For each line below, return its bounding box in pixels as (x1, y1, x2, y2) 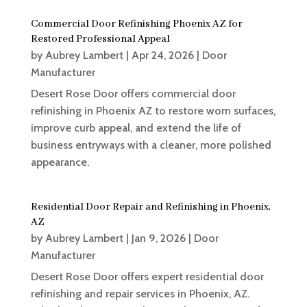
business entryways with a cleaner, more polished (30, 138, 271, 152)
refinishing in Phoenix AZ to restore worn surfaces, (30, 104, 275, 118)
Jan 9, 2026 (131, 232, 186, 245)
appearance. (30, 156, 89, 169)
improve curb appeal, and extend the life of (30, 121, 241, 135)
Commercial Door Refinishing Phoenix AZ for (30, 18, 243, 31)
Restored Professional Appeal (30, 33, 170, 46)
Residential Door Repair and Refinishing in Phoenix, (30, 201, 271, 214)
